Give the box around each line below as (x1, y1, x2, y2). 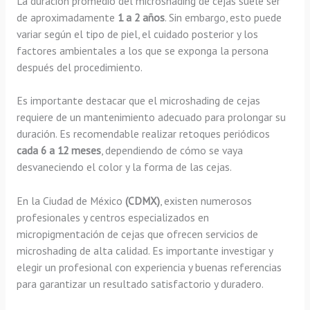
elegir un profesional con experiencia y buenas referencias (16, 260, 282, 275)
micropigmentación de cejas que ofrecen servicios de (16, 227, 258, 241)
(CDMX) (122, 194, 160, 208)
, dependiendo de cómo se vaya (100, 143, 243, 158)
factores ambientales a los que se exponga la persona (16, 43, 268, 57)
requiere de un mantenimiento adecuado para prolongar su (16, 110, 286, 125)
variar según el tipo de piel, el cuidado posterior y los (16, 26, 258, 41)
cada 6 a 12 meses (16, 143, 101, 158)
